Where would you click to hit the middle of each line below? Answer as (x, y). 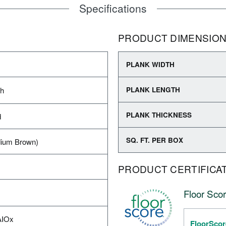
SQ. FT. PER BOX (155, 140)
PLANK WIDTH (150, 64)
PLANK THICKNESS (159, 115)
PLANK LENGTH (153, 90)
